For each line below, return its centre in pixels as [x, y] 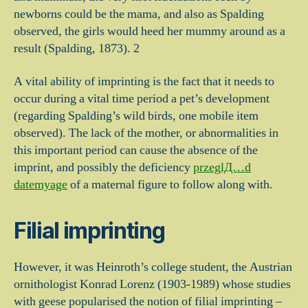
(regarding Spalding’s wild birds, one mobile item [136, 115]
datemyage [41, 184]
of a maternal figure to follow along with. [170, 184]
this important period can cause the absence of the [136, 150]
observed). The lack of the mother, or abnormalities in [146, 133]
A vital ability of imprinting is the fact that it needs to [144, 81]
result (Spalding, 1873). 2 [77, 48]
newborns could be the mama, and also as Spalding [139, 14]
